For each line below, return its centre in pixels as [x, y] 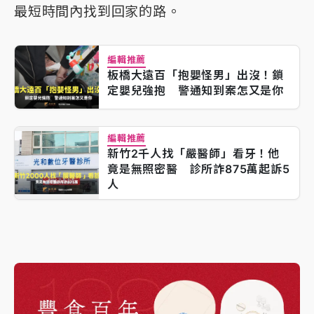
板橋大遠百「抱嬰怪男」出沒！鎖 [196, 75]
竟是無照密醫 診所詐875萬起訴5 [199, 169]
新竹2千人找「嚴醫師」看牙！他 [193, 153]
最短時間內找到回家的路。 [97, 11]
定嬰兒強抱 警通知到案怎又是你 [196, 90]
